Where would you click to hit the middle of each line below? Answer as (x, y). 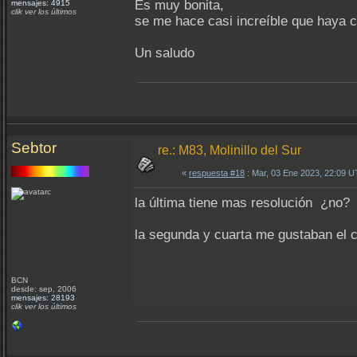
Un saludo (165, 53)
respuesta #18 (217, 173)
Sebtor (34, 148)
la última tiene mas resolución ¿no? (242, 203)
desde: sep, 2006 (44, 289)
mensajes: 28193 (43, 298)
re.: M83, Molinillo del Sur (229, 150)
